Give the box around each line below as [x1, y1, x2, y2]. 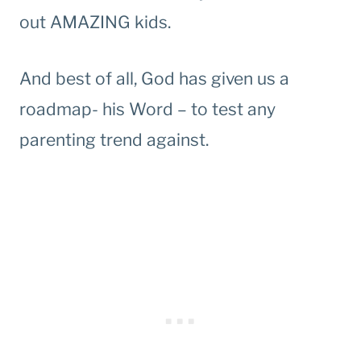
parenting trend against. [19, 130, 209, 151]
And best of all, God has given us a [19, 68, 289, 89]
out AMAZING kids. [19, 12, 171, 33]
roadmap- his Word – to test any [19, 99, 276, 120]
